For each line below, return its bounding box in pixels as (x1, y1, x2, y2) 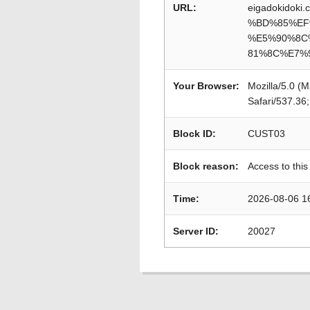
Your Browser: (173, 80, 239, 91)
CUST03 (248, 128, 285, 139)
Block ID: (173, 128, 216, 139)
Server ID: (173, 226, 219, 237)
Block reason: (173, 161, 239, 172)
